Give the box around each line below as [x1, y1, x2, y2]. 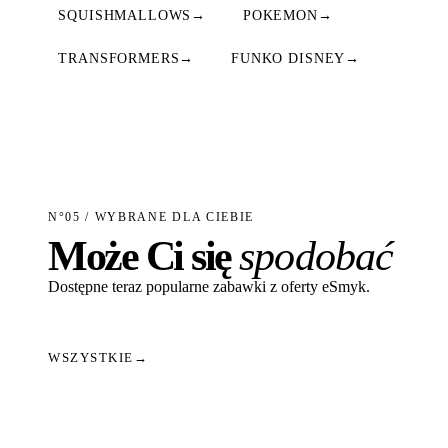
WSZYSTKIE [48, 350, 135, 366]
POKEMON [242, 7, 318, 23]
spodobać [239, 233, 394, 280]
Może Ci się [48, 233, 240, 280]
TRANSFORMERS [58, 50, 180, 66]
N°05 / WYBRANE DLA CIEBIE [48, 210, 254, 225]
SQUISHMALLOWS [58, 7, 192, 23]
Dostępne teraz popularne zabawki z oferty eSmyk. [48, 278, 370, 296]
